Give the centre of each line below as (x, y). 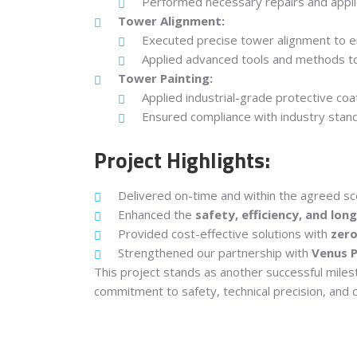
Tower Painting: (165, 78)
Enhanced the (156, 215)
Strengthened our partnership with (214, 253)
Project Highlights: (182, 160)
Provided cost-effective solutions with (224, 234)
